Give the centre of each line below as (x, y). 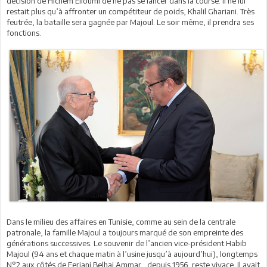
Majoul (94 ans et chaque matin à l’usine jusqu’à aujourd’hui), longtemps (132, 254)
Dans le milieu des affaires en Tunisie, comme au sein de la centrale (121, 222)
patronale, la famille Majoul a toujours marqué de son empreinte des (125, 233)
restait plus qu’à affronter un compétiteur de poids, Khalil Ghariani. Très (131, 11)
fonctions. (24, 32)
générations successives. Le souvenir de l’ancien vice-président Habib (127, 243)
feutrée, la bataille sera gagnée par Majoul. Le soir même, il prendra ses (130, 22)
